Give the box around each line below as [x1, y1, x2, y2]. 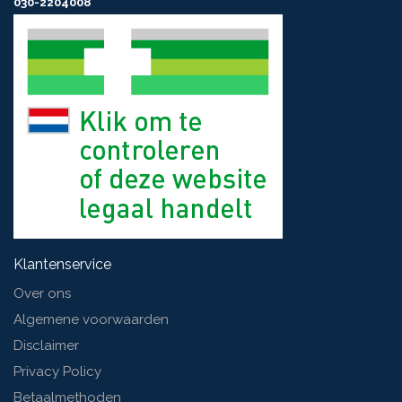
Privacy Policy [13, 363, 101, 380]
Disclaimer [13, 337, 79, 354]
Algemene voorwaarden [13, 311, 169, 328]
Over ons [13, 285, 71, 301]
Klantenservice [13, 256, 111, 273]
